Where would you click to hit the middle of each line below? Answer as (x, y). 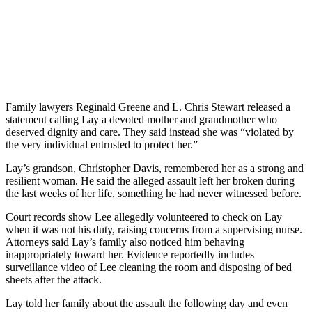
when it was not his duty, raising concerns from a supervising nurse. (154, 229)
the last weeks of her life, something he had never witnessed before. (154, 193)
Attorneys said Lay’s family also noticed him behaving (125, 242)
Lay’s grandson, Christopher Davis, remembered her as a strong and (155, 168)
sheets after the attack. (54, 279)
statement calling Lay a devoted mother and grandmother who (141, 119)
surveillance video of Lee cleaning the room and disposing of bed (149, 267)
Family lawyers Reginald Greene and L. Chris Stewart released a (148, 107)
